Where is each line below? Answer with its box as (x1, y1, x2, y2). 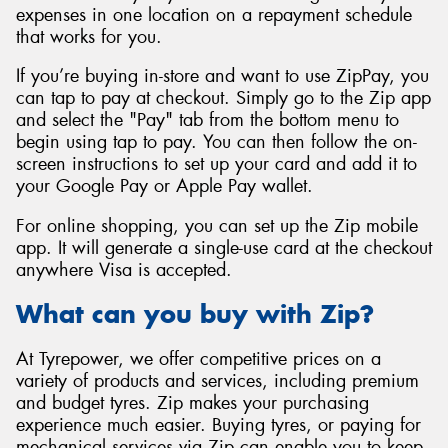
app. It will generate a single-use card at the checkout (16, 235, 432, 260)
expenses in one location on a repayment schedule (16, 2, 412, 27)
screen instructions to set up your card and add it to (16, 152, 417, 177)
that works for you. (16, 24, 162, 49)
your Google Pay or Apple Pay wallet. (16, 174, 313, 199)
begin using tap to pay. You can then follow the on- (16, 130, 417, 155)
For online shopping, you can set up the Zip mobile (16, 213, 418, 238)
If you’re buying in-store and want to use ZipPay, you (16, 64, 429, 89)
